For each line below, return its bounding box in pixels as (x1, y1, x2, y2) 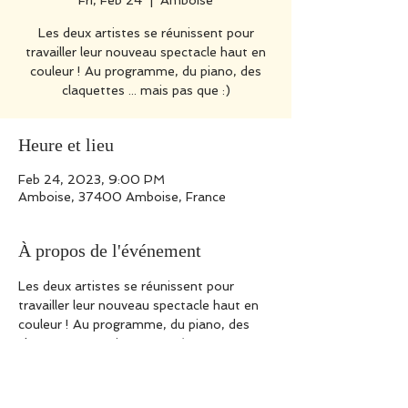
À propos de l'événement (18, 240, 201, 260)
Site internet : (18, 374, 104, 389)
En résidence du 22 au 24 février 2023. (18, 355, 252, 370)
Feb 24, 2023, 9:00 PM (18, 172, 165, 187)
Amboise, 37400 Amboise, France (18, 189, 226, 204)
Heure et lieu (18, 135, 114, 155)
